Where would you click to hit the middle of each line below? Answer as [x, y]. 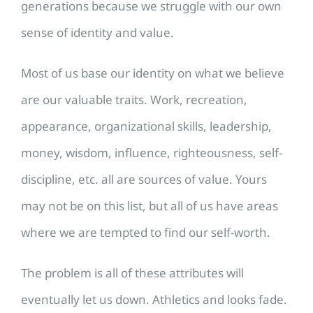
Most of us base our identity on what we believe [153, 73]
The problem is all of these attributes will [132, 273]
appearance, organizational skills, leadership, [146, 126]
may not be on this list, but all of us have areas [150, 206]
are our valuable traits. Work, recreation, [134, 100]
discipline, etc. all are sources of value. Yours [144, 180]
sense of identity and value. [97, 33]
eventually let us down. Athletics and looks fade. [154, 300]
